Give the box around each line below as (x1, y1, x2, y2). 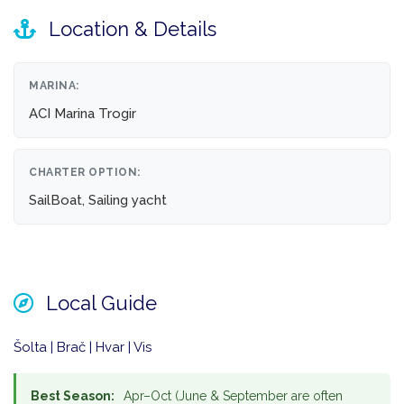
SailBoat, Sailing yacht (29, 192, 167, 209)
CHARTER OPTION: (29, 166, 141, 179)
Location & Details (43, 17, 216, 41)
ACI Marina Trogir (29, 106, 136, 123)
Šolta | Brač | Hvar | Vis (14, 339, 151, 356)
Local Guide (41, 291, 157, 316)
